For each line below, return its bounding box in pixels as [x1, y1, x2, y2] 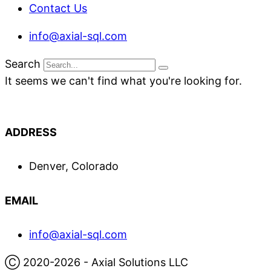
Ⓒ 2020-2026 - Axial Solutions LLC [5, 256, 188, 269]
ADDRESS [5, 126, 57, 139]
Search [5, 57, 41, 71]
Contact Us [29, 2, 87, 15]
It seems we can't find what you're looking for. [5, 74, 242, 88]
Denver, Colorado [29, 160, 119, 173]
